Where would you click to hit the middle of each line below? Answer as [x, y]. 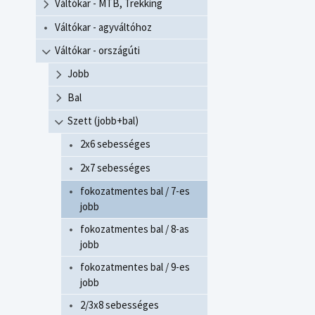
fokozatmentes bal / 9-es [135, 267]
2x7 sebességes [115, 167]
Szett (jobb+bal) [103, 121]
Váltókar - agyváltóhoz [103, 27]
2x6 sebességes [115, 144]
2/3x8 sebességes [120, 305]
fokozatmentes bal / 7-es [135, 191]
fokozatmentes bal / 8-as [135, 229]
